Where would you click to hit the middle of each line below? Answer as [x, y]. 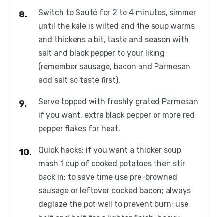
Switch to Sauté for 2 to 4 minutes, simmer [117, 13]
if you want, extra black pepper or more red [116, 115]
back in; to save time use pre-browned [108, 177]
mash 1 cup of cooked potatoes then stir [111, 164]
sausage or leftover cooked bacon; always [114, 191]
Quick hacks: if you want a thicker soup [109, 150]
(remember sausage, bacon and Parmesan [114, 67]
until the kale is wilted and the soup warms [116, 26]
